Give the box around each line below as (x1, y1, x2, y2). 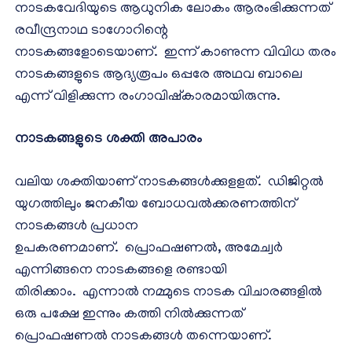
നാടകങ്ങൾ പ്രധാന (15, 219, 138, 236)
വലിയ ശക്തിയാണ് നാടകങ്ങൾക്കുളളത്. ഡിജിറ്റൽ (15, 175, 324, 192)
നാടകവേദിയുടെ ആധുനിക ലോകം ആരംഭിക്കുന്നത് (15, 2, 331, 18)
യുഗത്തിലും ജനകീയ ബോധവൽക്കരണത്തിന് (15, 197, 296, 214)
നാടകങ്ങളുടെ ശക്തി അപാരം (15, 132, 203, 149)
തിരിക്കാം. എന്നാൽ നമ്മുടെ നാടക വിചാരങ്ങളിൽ (15, 285, 322, 302)
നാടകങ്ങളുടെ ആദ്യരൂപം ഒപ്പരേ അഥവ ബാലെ (15, 68, 302, 84)
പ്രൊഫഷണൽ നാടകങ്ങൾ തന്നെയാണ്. (15, 329, 272, 346)
